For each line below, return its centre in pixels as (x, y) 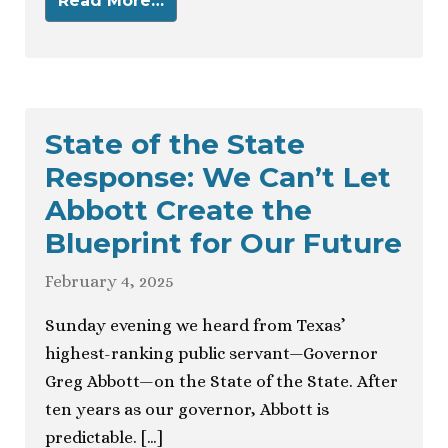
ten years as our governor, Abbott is (187, 410)
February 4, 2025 (109, 282)
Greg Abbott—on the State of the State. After (221, 382)
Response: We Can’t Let (218, 177)
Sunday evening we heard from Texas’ (195, 326)
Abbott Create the (178, 210)
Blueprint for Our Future (223, 243)
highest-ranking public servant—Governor (211, 354)
